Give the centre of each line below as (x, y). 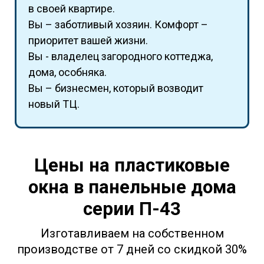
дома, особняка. (67, 72)
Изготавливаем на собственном (132, 233)
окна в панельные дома (132, 187)
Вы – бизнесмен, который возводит (116, 88)
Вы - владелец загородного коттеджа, (121, 57)
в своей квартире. (72, 9)
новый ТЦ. (54, 104)
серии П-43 (132, 209)
